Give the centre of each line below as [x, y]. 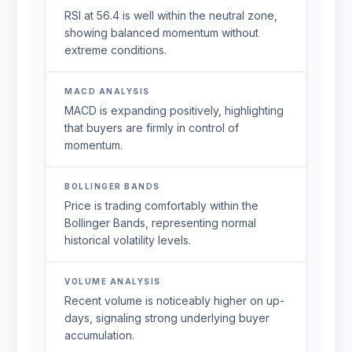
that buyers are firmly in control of [152, 128]
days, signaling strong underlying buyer [167, 318]
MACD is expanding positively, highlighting [174, 110]
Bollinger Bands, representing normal [160, 223]
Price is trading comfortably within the [161, 205]
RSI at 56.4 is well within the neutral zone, [171, 15]
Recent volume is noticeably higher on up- [174, 301]
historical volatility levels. [128, 240]
